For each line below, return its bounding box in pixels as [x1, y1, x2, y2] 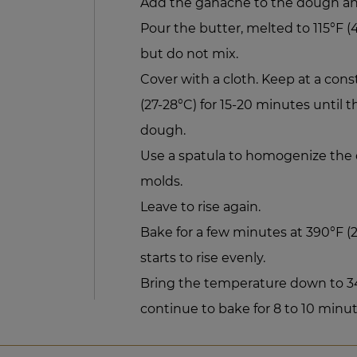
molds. [140, 174, 183, 190]
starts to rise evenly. [140, 250, 266, 266]
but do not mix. [140, 46, 239, 62]
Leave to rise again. [140, 199, 261, 215]
